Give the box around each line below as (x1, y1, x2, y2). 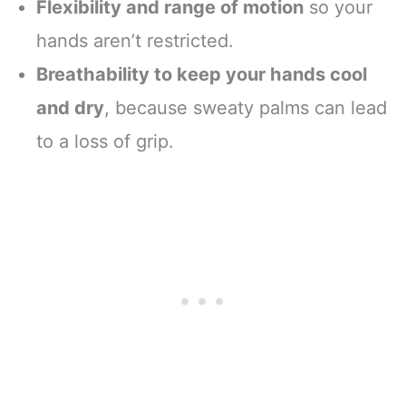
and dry (36, 96, 104, 119)
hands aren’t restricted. (36, 29, 234, 52)
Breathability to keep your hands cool (36, 63, 367, 85)
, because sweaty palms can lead (104, 96, 387, 119)
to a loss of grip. (36, 130, 174, 152)
